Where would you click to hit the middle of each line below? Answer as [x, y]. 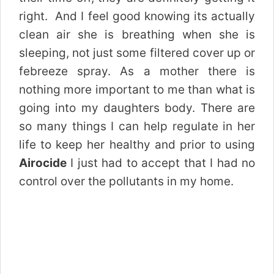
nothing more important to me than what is [137, 89]
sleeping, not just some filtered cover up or [137, 53]
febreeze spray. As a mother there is [137, 71]
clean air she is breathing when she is [137, 34]
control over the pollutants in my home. [126, 181]
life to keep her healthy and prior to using [137, 144]
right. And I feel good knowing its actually [137, 16]
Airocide [43, 163]
